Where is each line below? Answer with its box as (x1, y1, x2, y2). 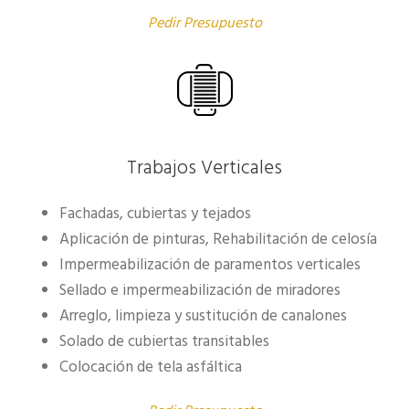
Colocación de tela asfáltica (59, 355, 242, 381)
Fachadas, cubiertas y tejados (59, 202, 251, 227)
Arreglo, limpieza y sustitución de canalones (59, 304, 347, 330)
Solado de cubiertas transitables (59, 330, 269, 355)
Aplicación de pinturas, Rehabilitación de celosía (59, 227, 377, 253)
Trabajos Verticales (127, 153, 282, 184)
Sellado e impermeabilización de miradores (59, 278, 341, 304)
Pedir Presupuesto (147, 12, 262, 37)
